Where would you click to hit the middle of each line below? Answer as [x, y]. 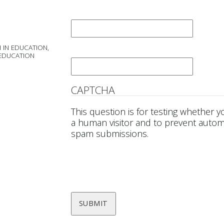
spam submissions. [109, 133]
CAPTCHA [93, 90]
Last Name [97, 14]
